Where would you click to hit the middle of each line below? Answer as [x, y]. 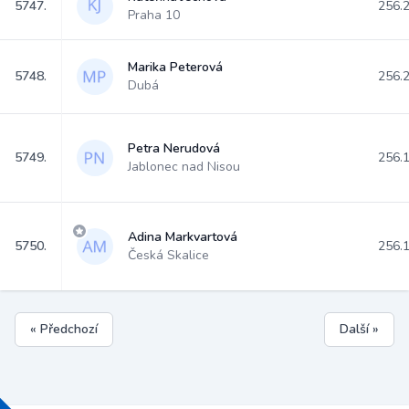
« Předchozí [64, 329]
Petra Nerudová [174, 148]
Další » [359, 329]
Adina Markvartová [183, 237]
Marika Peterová [175, 67]
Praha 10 [154, 15]
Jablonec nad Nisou [184, 167]
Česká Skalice [168, 255]
